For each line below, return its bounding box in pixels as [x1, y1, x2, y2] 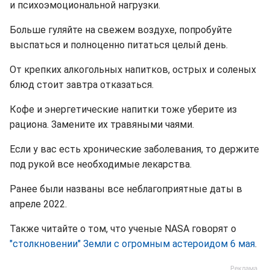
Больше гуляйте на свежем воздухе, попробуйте [10, 24, 232, 36]
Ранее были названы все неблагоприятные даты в [10, 183, 242, 195]
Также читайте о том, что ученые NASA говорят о [10, 223, 236, 235]
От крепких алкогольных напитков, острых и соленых [10, 64, 256, 76]
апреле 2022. [10, 198, 67, 210]
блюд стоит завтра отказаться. [10, 79, 154, 91]
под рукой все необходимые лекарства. [10, 159, 192, 171]
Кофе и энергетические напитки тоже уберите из [10, 104, 237, 116]
